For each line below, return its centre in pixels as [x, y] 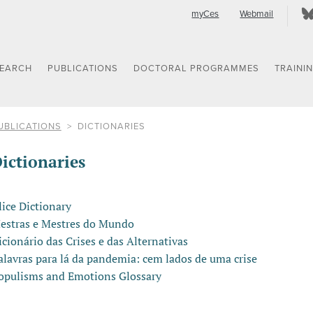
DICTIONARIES [111, 126]
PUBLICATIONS [83, 69]
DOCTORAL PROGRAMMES [197, 69]
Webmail [257, 14]
